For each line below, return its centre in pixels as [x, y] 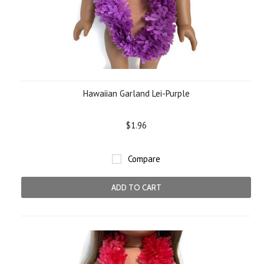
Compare [144, 159]
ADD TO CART [136, 187]
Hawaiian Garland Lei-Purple [136, 93]
